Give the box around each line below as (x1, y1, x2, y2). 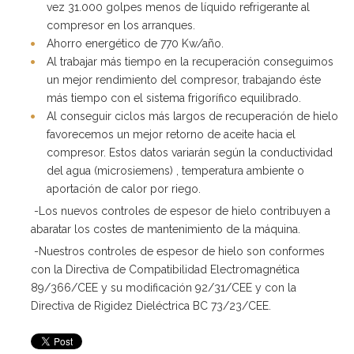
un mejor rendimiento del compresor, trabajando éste (47, 73, 321, 86)
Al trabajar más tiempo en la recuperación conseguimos (47, 55, 333, 68)
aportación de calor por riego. (47, 182, 201, 195)
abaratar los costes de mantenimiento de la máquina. (31, 222, 300, 235)
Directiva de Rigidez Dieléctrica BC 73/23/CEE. (31, 299, 271, 312)
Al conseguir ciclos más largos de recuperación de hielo (47, 109, 338, 122)
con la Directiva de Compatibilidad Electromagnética (31, 262, 299, 276)
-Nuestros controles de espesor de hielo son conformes (31, 244, 325, 258)
